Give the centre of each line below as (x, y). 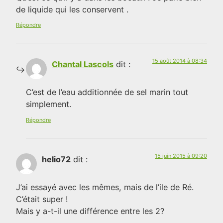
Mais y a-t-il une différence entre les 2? (90, 211)
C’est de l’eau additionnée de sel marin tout (107, 92)
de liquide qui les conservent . (72, 9)
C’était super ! (42, 199)
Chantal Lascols (83, 64)
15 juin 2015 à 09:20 (181, 156)
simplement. (49, 104)
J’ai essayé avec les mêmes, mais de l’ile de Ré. (105, 187)
